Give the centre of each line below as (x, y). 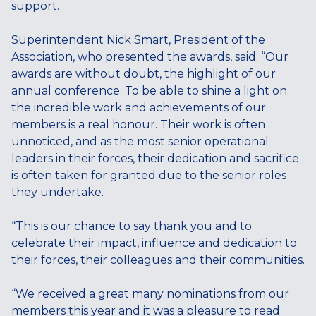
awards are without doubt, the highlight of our (144, 73)
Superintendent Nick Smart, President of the (138, 39)
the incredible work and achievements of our (139, 107)
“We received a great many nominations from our (150, 293)
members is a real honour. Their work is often (138, 124)
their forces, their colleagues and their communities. (158, 260)
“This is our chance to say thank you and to (132, 226)
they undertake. (57, 192)
